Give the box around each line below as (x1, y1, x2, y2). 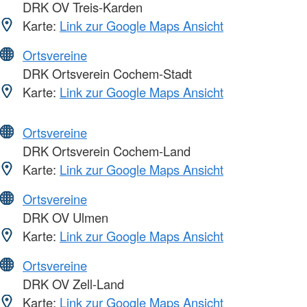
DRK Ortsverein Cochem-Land (19, 141, 191, 160)
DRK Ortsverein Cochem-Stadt (19, 64, 192, 82)
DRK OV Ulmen (19, 208, 108, 226)
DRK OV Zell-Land (19, 274, 124, 293)
